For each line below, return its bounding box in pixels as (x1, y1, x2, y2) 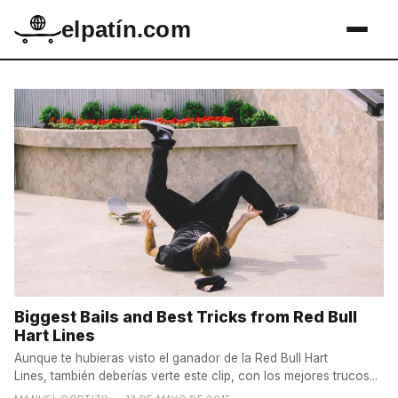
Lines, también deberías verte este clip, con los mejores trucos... (14, 368, 378, 383)
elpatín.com (61, 17, 191, 42)
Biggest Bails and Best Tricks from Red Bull (14, 307, 357, 326)
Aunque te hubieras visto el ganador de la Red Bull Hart (14, 350, 328, 365)
